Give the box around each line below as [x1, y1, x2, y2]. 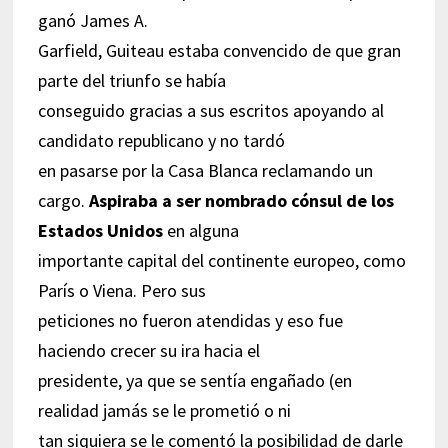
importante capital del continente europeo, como [37, 248, 406, 272]
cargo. [37, 188, 89, 212]
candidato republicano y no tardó [37, 128, 285, 152]
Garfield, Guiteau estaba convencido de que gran [37, 38, 401, 62]
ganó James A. [37, 8, 148, 32]
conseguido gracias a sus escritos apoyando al [37, 98, 384, 122]
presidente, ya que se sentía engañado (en [37, 368, 352, 392]
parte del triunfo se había [37, 68, 226, 92]
